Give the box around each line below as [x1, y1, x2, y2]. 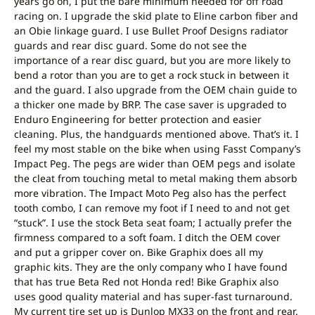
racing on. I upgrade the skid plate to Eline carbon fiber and [14, 8, 298, 22]
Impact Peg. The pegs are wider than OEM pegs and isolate [14, 156, 295, 170]
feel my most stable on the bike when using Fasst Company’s [14, 141, 301, 155]
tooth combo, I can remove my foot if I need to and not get [14, 200, 290, 214]
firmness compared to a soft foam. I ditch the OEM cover [14, 230, 281, 244]
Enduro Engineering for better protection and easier [14, 112, 262, 126]
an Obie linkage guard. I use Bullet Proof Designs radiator [14, 23, 288, 37]
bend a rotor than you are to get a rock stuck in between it [14, 67, 289, 82]
